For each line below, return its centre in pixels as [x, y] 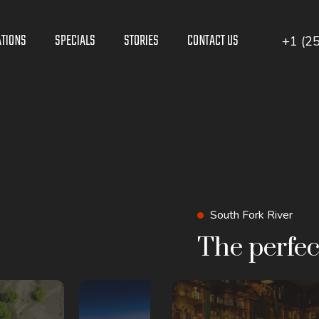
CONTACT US [213, 41]
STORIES [141, 41]
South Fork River [251, 215]
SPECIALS [75, 41]
